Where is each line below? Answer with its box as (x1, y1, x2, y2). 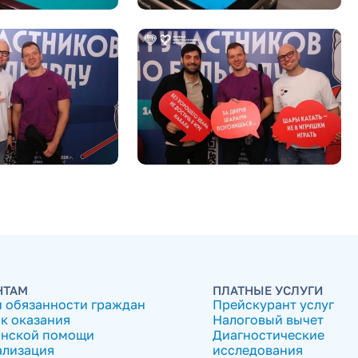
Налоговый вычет (213, 312, 324, 328)
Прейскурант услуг (213, 296, 334, 313)
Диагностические (213, 327, 324, 344)
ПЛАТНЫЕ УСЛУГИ (213, 283, 323, 298)
